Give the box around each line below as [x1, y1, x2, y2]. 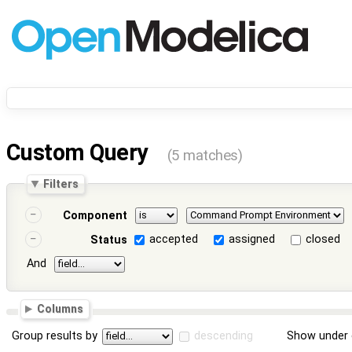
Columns [37, 302, 84, 315]
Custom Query [6, 139, 153, 167]
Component [62, 209, 127, 223]
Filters [43, 177, 79, 190]
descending [194, 328, 254, 343]
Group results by [12, 328, 98, 343]
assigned [229, 233, 276, 247]
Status [90, 233, 127, 247]
